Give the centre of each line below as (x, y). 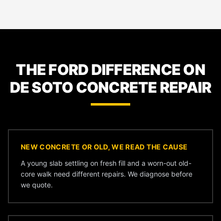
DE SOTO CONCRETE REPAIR (110, 87)
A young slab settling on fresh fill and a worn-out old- (106, 163)
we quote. (37, 185)
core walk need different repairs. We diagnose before (107, 174)
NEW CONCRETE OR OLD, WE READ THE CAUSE (104, 147)
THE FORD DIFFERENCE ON (110, 70)
